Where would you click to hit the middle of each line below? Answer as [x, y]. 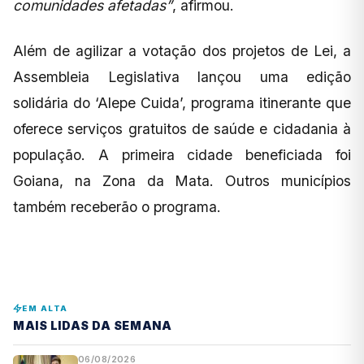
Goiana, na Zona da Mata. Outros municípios [182, 181]
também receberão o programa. [117, 207]
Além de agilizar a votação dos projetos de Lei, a [182, 51]
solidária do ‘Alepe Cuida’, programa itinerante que [182, 103]
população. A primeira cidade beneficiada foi [182, 155]
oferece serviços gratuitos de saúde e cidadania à [182, 129]
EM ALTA [45, 309]
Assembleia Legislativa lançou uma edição [182, 77]
